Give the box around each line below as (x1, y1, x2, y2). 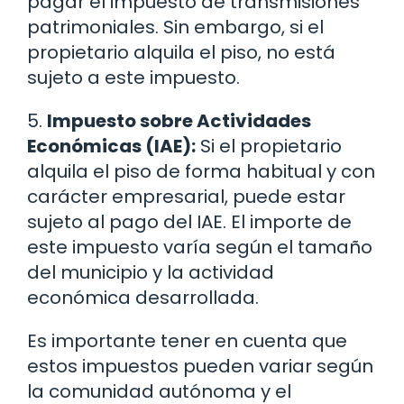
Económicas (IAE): (27, 133, 196, 160)
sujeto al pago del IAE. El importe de (27, 209, 352, 235)
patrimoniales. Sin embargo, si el (27, 14, 324, 41)
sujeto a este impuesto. (27, 65, 240, 91)
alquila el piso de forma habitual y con (27, 159, 375, 185)
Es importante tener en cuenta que (27, 328, 347, 354)
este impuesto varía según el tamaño (27, 234, 372, 261)
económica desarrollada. (27, 285, 259, 311)
